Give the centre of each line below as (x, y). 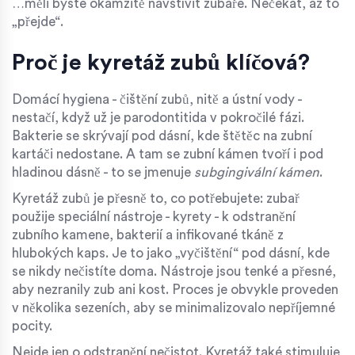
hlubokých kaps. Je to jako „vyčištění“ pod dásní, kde (171, 253)
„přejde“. (38, 21)
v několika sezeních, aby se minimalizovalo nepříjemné (174, 307)
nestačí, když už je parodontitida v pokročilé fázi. (158, 117)
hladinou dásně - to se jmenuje (103, 172)
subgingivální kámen (257, 172)
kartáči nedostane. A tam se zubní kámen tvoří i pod (168, 154)
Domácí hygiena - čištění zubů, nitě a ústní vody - (157, 99)
